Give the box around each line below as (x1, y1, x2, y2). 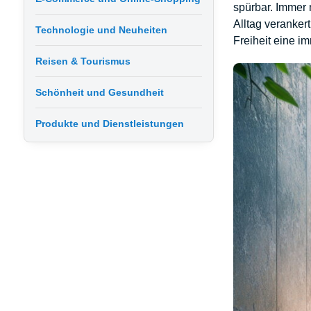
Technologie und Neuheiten (35, 24, 167, 35)
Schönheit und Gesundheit (35, 87, 164, 98)
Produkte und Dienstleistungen (35, 118, 184, 129)
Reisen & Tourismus (35, 56, 131, 67)
